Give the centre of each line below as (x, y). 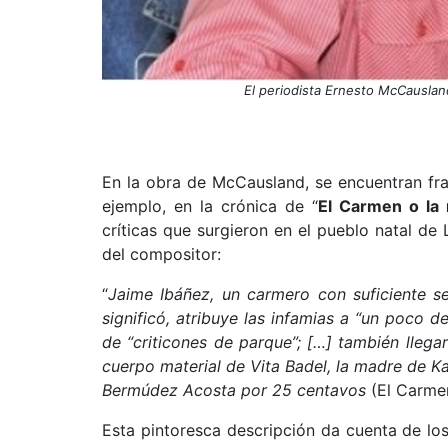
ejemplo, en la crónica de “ (210, 206)
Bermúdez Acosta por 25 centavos (236, 390)
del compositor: (161, 254)
